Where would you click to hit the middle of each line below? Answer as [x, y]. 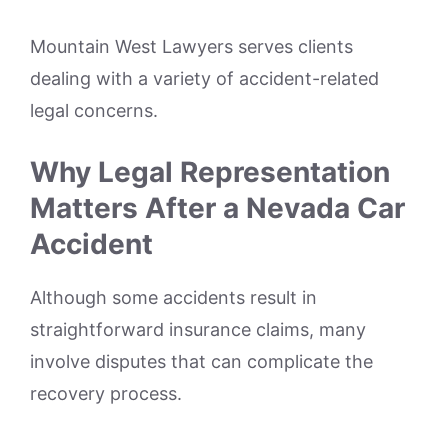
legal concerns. [94, 110]
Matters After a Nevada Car [217, 207]
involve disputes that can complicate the [201, 361]
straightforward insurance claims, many [198, 329]
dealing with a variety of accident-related [204, 78]
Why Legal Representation [210, 171]
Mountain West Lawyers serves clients [191, 46]
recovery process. [106, 393]
